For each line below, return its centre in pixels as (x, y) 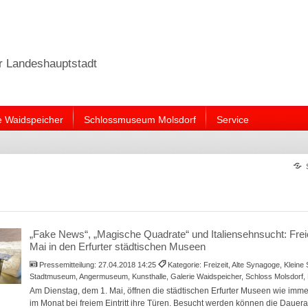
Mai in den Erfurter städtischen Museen (117, 246)
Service (232, 119)
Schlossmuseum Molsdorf (140, 119)
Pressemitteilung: (69, 264)
